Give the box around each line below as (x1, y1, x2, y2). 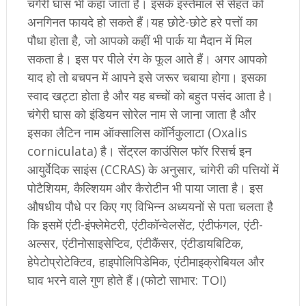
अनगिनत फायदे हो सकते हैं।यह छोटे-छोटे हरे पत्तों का (27, 14, 258, 31)
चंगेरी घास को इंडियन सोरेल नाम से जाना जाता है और (27, 106, 256, 123)
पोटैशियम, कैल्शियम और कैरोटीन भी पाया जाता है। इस (27, 180, 263, 197)
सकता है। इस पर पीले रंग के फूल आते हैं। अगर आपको (27, 51, 267, 68)
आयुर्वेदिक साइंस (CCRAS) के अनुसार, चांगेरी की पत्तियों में (27, 161, 279, 178)
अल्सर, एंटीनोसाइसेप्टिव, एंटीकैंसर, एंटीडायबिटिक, (27, 235, 244, 252)
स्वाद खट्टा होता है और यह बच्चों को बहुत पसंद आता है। (27, 87, 273, 105)
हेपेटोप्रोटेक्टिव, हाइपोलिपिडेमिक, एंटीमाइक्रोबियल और (27, 253, 264, 270)
